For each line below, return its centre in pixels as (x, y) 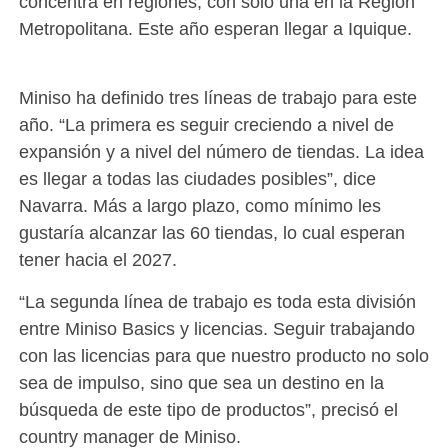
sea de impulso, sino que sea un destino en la (201, 383)
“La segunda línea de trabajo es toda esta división (217, 302)
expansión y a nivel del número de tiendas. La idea (221, 152)
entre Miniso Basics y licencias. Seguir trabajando (216, 329)
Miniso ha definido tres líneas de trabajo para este (217, 98)
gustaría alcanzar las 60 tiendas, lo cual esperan (211, 233)
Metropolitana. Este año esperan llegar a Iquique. (215, 29)
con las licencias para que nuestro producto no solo (223, 356)
